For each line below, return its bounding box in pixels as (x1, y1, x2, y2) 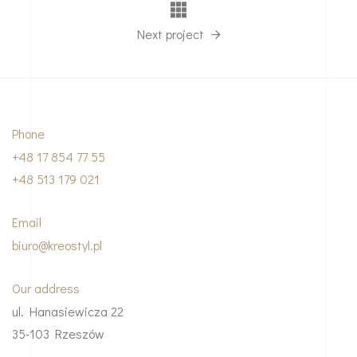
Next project (136, 25, 207, 42)
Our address (12, 279, 80, 296)
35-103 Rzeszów (12, 324, 104, 342)
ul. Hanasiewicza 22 (12, 302, 124, 320)
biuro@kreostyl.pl (12, 236, 102, 253)
